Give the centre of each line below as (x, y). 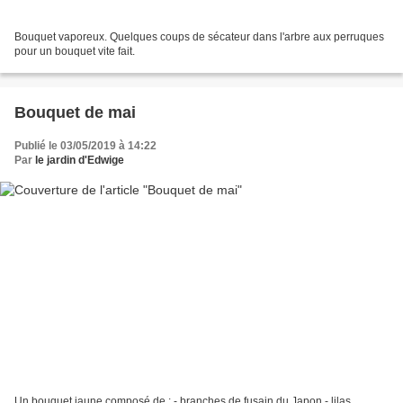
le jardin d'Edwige (80, 161)
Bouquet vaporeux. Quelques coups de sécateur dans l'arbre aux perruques (199, 37)
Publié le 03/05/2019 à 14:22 (85, 146)
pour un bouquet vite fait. (75, 52)
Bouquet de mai (75, 113)
